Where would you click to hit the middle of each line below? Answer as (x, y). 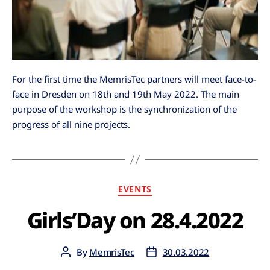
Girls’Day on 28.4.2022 (135, 220)
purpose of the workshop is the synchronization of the (124, 109)
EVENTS (135, 189)
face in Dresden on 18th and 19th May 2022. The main (126, 94)
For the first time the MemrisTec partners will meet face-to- (134, 79)
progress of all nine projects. (71, 124)
